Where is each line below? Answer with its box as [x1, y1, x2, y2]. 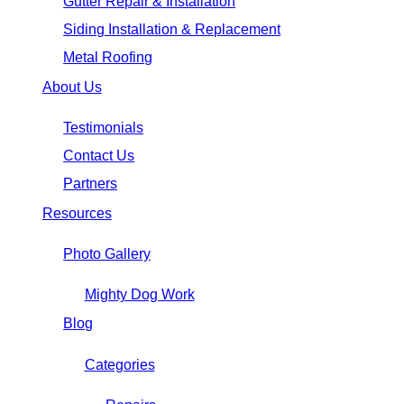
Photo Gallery [63, 245, 151, 262]
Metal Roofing [63, 50, 153, 65]
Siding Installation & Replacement [63, 21, 281, 37]
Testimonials [63, 119, 144, 135]
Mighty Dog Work [84, 286, 195, 302]
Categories [84, 356, 155, 372]
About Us [41, 78, 102, 95]
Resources [41, 205, 112, 221]
